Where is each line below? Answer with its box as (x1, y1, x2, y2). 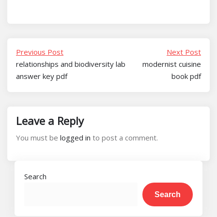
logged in (60, 133, 91, 142)
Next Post (167, 47, 201, 57)
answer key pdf (16, 71, 67, 81)
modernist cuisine (142, 59, 201, 69)
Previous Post (16, 47, 63, 57)
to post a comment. (91, 133, 158, 142)
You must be (16, 133, 60, 142)
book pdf (171, 71, 201, 81)
